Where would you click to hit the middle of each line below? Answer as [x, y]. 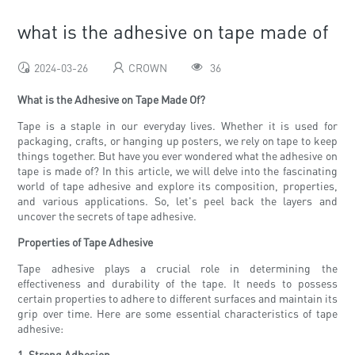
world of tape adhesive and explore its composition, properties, [177, 186]
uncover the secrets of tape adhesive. [107, 216]
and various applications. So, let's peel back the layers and [177, 201]
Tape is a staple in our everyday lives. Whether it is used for [177, 126]
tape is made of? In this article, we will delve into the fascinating [177, 171]
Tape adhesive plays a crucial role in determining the [177, 268]
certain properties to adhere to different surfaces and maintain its [177, 298]
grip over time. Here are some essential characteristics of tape [177, 313]
